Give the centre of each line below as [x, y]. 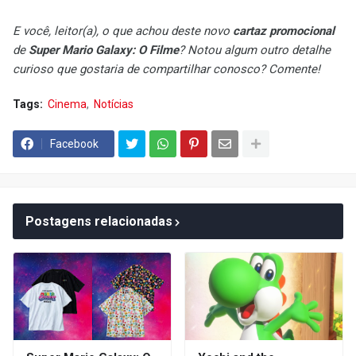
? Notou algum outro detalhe [255, 50]
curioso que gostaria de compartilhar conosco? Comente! [166, 69]
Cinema [67, 104]
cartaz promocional [284, 31]
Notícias [114, 104]
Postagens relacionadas [99, 221]
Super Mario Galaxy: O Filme [104, 50]
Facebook [74, 144]
